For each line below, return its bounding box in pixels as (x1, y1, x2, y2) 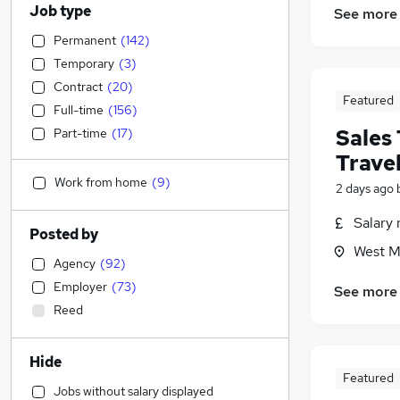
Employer (54, 279, 107, 295)
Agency (54, 255, 96, 271)
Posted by (29, 225, 98, 244)
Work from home (54, 174, 147, 190)
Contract (54, 79, 103, 95)
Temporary (54, 55, 114, 71)
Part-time (54, 125, 107, 141)
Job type (29, 2, 91, 21)
